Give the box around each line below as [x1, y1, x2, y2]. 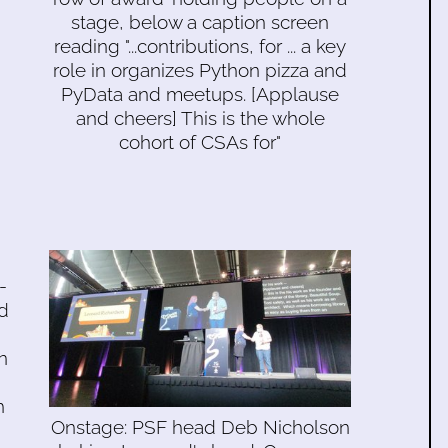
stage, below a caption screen [71, 11, 329, 34]
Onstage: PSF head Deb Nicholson [50, 415, 350, 438]
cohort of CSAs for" [119, 131, 281, 154]
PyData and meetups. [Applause [61, 83, 339, 106]
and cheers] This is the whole [75, 107, 325, 130]
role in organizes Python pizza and [53, 59, 347, 82]
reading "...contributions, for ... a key [54, 35, 346, 58]
